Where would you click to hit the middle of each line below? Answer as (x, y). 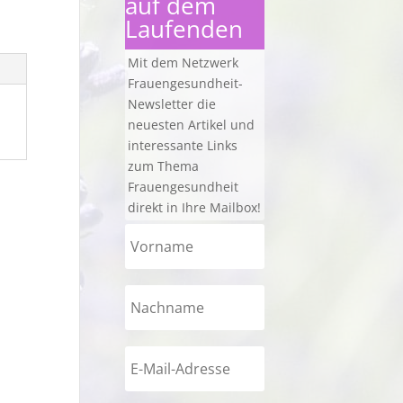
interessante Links (182, 145)
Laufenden (184, 28)
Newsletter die (171, 103)
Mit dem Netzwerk (183, 62)
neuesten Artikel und (191, 124)
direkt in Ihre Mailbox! (194, 207)
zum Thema (163, 166)
